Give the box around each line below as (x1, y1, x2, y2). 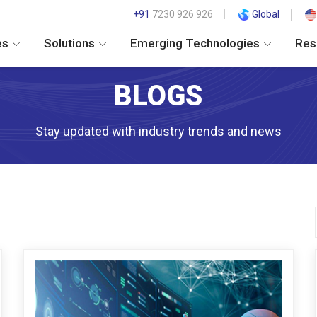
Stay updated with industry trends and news (35, 124, 282, 139)
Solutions (44, 36, 98, 51)
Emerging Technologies (130, 36, 263, 51)
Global (250, 8, 280, 20)
